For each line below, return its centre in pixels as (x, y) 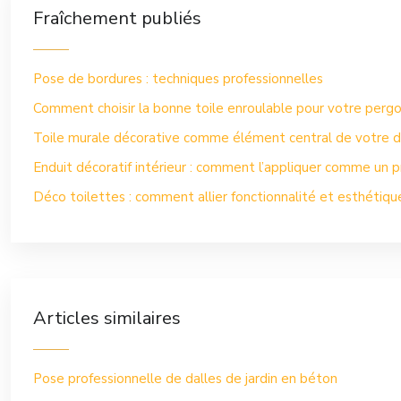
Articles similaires (107, 318)
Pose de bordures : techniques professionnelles (178, 79)
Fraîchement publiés (117, 18)
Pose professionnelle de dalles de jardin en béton (185, 379)
